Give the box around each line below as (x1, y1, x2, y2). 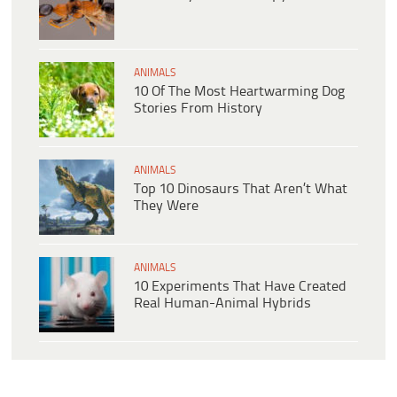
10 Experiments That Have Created (134, 278, 346, 294)
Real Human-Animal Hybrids (134, 295, 311, 311)
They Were (134, 198, 198, 214)
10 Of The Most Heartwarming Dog (134, 83, 345, 99)
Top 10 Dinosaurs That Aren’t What (134, 181, 347, 197)
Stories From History (134, 100, 262, 116)
